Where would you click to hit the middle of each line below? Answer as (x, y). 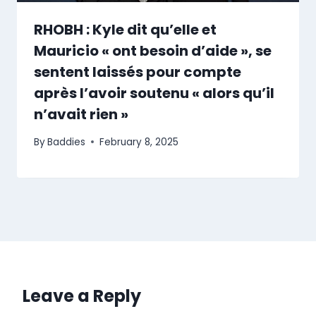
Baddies (67, 142)
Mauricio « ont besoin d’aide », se (153, 51)
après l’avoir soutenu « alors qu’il (154, 93)
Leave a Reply (82, 296)
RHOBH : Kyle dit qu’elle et (125, 30)
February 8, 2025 (139, 142)
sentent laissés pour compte (138, 72)
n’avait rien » (81, 115)
